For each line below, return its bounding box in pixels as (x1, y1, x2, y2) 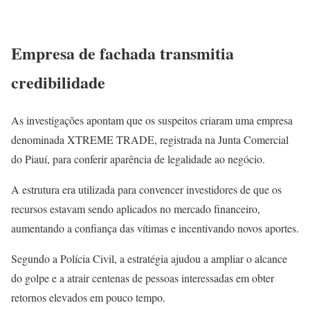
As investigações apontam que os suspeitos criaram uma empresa (11, 113, 293, 128)
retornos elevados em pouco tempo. (11, 290, 165, 305)
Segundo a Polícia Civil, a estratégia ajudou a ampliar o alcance (11, 251, 287, 266)
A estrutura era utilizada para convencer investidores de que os (11, 182, 282, 197)
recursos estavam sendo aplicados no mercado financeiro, (11, 201, 260, 217)
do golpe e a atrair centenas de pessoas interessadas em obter (11, 271, 274, 286)
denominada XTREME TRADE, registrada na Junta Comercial (11, 132, 289, 147)
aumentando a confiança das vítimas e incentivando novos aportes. (11, 221, 299, 236)
